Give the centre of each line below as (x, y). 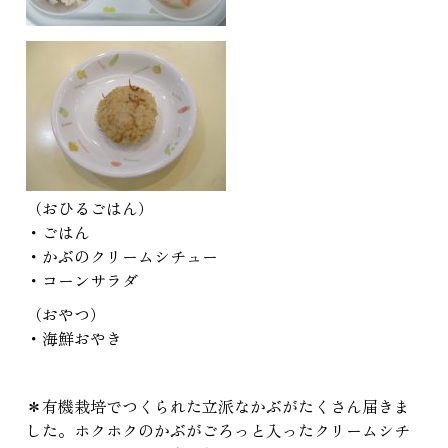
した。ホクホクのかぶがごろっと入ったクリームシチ (218, 430)
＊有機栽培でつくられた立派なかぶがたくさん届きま (218, 406)
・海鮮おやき (74, 338)
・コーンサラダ (82, 280)
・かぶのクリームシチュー (122, 256)
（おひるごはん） (90, 208)
